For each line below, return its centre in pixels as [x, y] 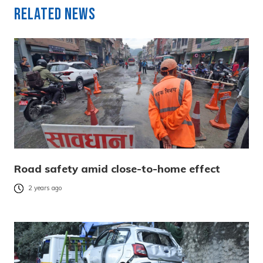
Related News [55, 14]
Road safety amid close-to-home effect [117, 168]
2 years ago [45, 188]
